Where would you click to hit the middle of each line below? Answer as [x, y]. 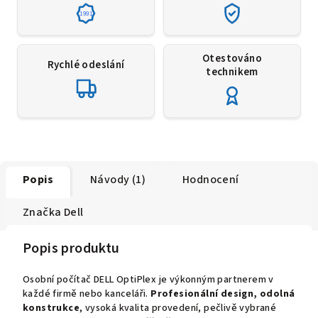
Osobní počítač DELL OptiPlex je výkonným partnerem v [148, 279]
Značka [42, 212]
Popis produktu [71, 248]
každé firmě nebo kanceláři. [87, 294]
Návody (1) [118, 179]
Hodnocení [211, 179]
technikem [232, 72]
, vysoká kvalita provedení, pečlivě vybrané [178, 308]
